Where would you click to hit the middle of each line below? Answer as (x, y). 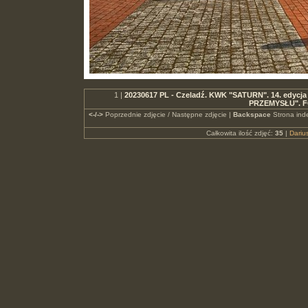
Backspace (252, 114)
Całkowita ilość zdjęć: (240, 133)
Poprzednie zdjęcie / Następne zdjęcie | (168, 114)
